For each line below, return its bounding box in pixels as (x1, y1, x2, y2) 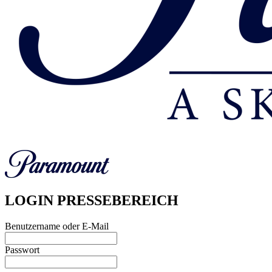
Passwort (5, 245, 39, 256)
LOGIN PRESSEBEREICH (5, 192, 178, 209)
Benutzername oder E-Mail (5, 221, 109, 232)
